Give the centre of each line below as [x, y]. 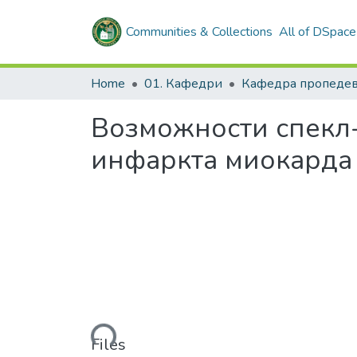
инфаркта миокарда [222, 160]
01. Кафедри [183, 84]
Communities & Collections [199, 32]
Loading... [88, 335]
